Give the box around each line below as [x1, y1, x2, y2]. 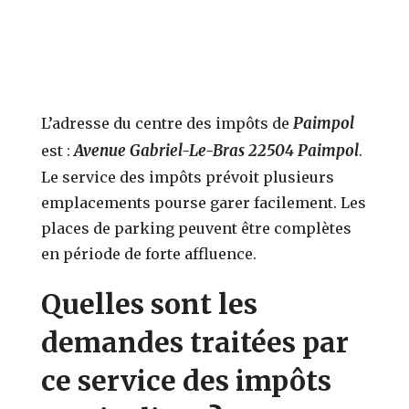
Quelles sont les [41, 286, 258, 321]
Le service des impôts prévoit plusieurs [41, 167, 335, 186]
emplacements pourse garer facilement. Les [41, 193, 367, 212]
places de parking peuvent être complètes [41, 218, 352, 237]
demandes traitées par [41, 324, 350, 360]
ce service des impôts [41, 362, 332, 398]
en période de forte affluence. [41, 244, 257, 263]
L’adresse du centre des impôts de [41, 113, 294, 132]
